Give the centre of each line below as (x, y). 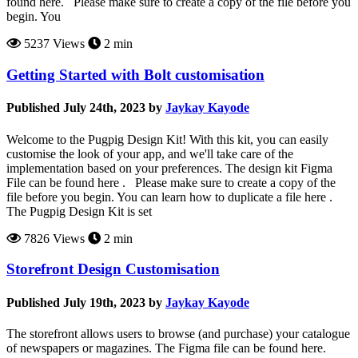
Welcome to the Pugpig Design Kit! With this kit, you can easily (167, 139)
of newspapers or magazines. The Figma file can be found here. (166, 348)
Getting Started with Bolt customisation (135, 75)
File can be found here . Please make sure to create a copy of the (171, 182)
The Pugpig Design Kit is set (79, 211)
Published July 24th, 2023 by (84, 108)
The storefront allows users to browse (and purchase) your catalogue (178, 333)
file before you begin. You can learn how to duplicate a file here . (169, 197)
